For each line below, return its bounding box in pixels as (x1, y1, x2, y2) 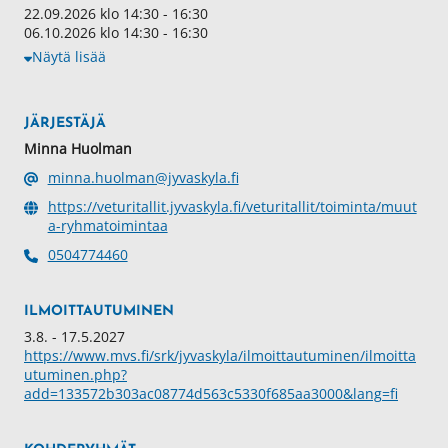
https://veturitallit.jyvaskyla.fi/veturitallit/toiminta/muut (47, 197, 417, 217)
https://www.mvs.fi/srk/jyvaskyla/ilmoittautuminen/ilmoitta (24, 346, 416, 366)
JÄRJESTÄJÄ (24, 116, 106, 132)
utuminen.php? (24, 365, 127, 385)
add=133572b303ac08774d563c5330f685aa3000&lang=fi (24, 384, 398, 404)
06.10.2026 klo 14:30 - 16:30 (24, 23, 208, 43)
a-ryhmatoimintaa (47, 216, 168, 236)
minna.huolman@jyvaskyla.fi (47, 168, 239, 188)
